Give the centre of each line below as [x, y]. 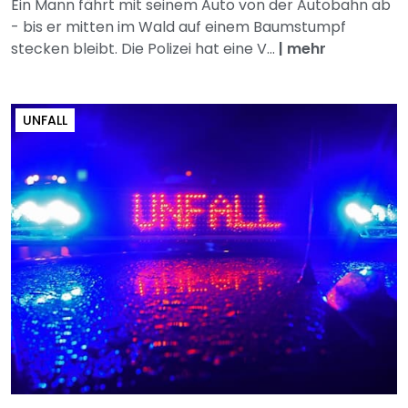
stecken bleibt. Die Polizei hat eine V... [145, 49]
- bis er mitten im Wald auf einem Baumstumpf [178, 27]
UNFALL [45, 121]
